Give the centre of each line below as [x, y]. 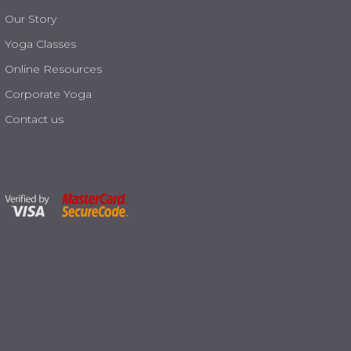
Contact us [34, 119]
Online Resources [53, 69]
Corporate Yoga [50, 94]
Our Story [31, 19]
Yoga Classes [40, 44]
